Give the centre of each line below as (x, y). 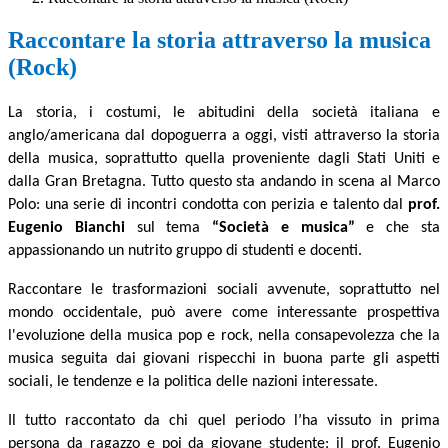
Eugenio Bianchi (66, 228)
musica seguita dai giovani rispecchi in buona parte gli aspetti (224, 359)
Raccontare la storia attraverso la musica (219, 40)
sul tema (168, 228)
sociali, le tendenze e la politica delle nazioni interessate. (193, 382)
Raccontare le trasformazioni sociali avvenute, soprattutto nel (224, 290)
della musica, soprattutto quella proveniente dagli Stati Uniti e (224, 159)
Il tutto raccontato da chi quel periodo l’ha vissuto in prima (224, 421)
